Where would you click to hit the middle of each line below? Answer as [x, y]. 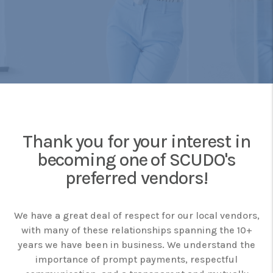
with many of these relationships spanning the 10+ [136, 230]
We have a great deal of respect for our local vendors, [136, 215]
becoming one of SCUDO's [136, 160]
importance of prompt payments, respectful [136, 259]
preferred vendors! [136, 178]
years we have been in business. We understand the [136, 245]
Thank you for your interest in [136, 141]
